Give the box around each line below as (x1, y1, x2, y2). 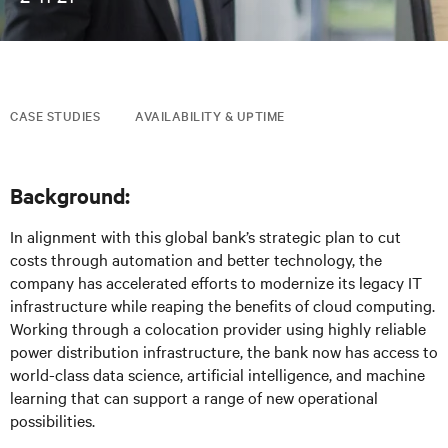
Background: (10, 181, 130, 209)
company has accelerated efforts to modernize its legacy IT (10, 271, 422, 293)
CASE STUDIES (10, 106, 100, 124)
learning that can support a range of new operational (10, 386, 378, 408)
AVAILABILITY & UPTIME (135, 106, 285, 124)
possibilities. (10, 409, 95, 431)
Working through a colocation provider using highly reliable (10, 317, 426, 339)
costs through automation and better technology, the (10, 248, 382, 270)
